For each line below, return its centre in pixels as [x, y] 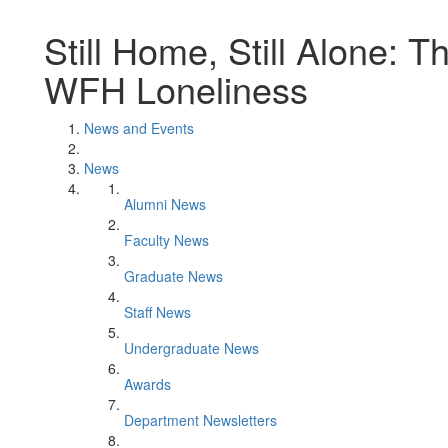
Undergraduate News [191, 348]
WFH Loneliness [176, 88]
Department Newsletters [200, 420]
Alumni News [165, 204]
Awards [147, 384]
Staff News [157, 312]
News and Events [139, 128]
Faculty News [166, 240]
